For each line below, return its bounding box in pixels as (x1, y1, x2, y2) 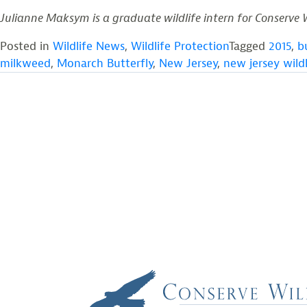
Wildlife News (53, 39, 125, 53)
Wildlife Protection (131, 39, 229, 53)
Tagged (229, 39, 269, 53)
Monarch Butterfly (57, 56, 153, 71)
